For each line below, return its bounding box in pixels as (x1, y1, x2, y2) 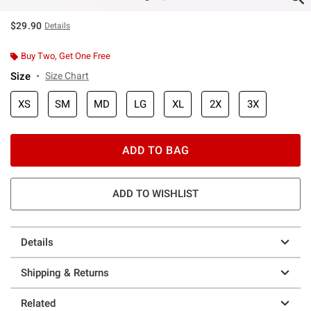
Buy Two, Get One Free (21, 50, 110, 61)
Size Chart (45, 69, 89, 81)
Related (21, 296, 56, 310)
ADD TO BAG (121, 143, 190, 157)
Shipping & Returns (21, 266, 109, 279)
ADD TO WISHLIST (112, 187, 199, 200)
